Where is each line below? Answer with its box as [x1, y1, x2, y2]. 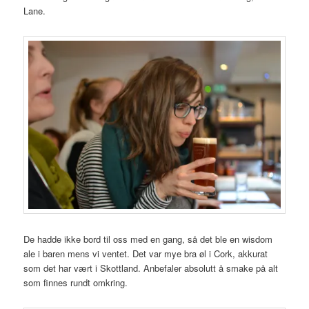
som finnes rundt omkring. [23, 276, 128, 289]
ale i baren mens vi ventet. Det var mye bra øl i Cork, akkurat [23, 247, 268, 260]
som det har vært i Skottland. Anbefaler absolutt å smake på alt [23, 261, 279, 275]
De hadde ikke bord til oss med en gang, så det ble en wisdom [23, 232, 273, 246]
